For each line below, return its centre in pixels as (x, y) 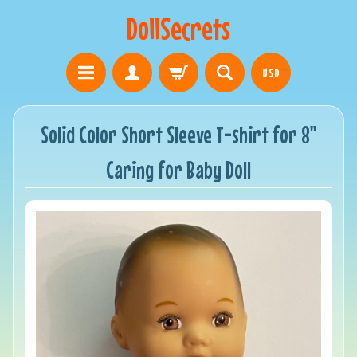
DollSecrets (178, 28)
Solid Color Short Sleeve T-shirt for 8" (178, 134)
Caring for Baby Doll (178, 169)
